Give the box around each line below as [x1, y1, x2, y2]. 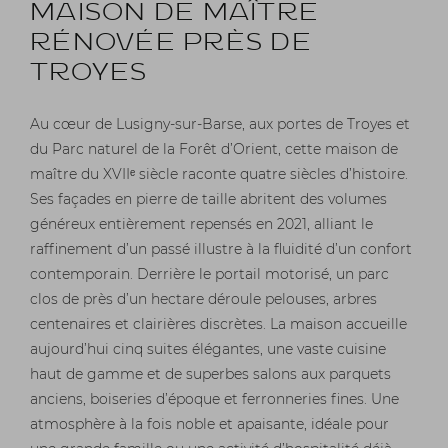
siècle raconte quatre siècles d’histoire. [135, 167, 408, 182]
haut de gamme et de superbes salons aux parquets [30, 367, 391, 382]
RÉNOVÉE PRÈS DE [30, 23, 312, 61]
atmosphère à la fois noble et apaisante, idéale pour [30, 417, 389, 432]
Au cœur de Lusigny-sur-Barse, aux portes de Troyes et [30, 117, 410, 132]
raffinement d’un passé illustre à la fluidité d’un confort [30, 242, 412, 257]
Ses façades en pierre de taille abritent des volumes [30, 192, 387, 207]
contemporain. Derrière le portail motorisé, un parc [30, 267, 389, 282]
